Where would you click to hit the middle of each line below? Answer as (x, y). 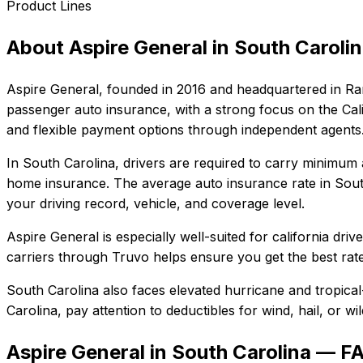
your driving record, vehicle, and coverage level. (156, 203)
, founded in (138, 89)
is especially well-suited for (184, 236)
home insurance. (58, 183)
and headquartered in (273, 89)
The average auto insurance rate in (220, 183)
